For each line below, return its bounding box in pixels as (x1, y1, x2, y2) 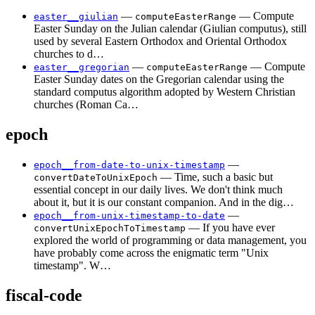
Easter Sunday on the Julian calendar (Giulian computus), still (34, 22, 307, 35)
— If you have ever (186, 221, 275, 234)
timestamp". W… (34, 259, 111, 272)
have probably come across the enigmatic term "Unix (34, 247, 269, 259)
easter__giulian (34, 11, 118, 22)
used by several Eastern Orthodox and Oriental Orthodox (34, 35, 287, 48)
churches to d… (34, 48, 104, 60)
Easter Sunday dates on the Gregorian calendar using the (34, 73, 284, 86)
